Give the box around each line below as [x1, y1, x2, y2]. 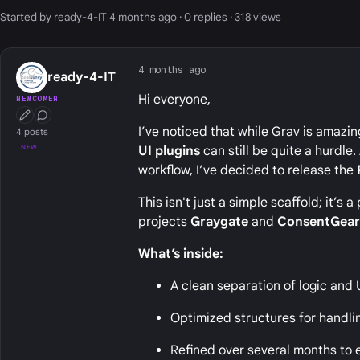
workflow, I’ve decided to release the [138, 162, 358, 179]
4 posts [16, 126, 49, 138]
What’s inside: [138, 246, 224, 263]
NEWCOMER [16, 93, 59, 104]
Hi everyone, [138, 92, 211, 108]
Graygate [190, 214, 249, 231]
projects [138, 214, 191, 231]
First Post [18, 112, 66, 126]
